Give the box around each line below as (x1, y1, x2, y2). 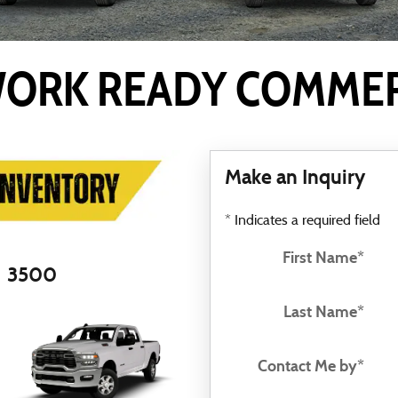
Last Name (283, 301, 357, 322)
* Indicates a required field (225, 213, 380, 228)
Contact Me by (257, 355, 357, 376)
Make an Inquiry (225, 164, 365, 189)
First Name (282, 247, 357, 267)
